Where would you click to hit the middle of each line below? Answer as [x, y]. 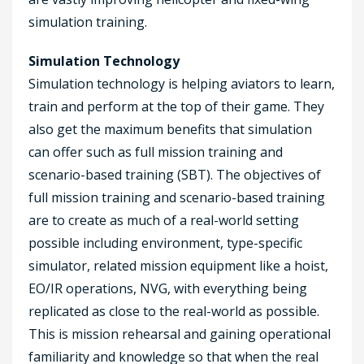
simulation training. [88, 22]
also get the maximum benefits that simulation [170, 129]
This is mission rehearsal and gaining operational [180, 334]
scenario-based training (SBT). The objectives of [175, 174]
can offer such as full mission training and [156, 152]
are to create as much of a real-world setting [164, 220]
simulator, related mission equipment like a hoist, [178, 265]
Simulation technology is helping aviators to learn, [182, 83]
